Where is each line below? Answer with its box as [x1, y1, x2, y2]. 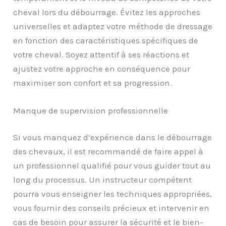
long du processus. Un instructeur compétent [13, 175, 192, 185]
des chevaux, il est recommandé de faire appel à [13, 146, 204, 157]
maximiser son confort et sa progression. [13, 77, 173, 88]
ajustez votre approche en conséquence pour [13, 63, 191, 74]
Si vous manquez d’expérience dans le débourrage [13, 132, 212, 143]
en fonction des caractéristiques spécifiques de [13, 35, 199, 45]
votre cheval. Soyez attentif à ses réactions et [13, 49, 190, 60]
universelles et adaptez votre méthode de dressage [13, 21, 213, 31]
